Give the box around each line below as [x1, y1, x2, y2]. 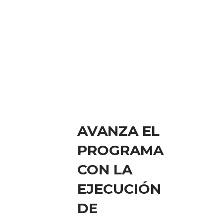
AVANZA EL [77, 122, 160, 139]
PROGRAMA [77, 141, 164, 159]
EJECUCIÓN [77, 180, 161, 197]
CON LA [77, 161, 132, 178]
